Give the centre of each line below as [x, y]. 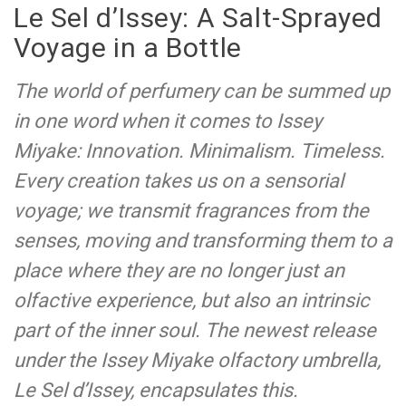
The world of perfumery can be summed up [202, 91]
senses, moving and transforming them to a [203, 240]
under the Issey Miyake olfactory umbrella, [197, 360]
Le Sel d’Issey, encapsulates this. [156, 390]
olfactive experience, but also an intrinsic [192, 300]
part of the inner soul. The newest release [195, 330]
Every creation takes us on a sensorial [179, 180]
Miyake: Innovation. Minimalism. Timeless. [199, 150]
